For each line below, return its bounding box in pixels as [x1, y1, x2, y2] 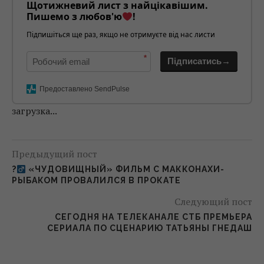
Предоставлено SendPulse [39, 85, 130, 94]
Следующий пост [174, 195, 252, 209]
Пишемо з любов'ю [27, 10, 122, 24]
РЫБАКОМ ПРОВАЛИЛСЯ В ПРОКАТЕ [12, 176, 181, 186]
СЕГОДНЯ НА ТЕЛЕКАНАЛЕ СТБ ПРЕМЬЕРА [55, 212, 252, 222]
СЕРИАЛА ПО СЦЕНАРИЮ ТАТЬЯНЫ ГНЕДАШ [47, 223, 252, 233]
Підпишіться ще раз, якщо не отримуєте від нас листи [27, 29, 215, 40]
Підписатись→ [167, 56, 230, 67]
